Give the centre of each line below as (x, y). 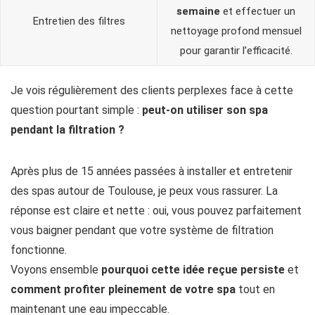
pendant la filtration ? (67, 130)
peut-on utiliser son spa (205, 110)
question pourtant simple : (76, 110)
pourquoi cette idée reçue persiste (193, 270)
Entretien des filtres (79, 21)
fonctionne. (39, 250)
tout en (255, 289)
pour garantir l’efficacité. (236, 51)
